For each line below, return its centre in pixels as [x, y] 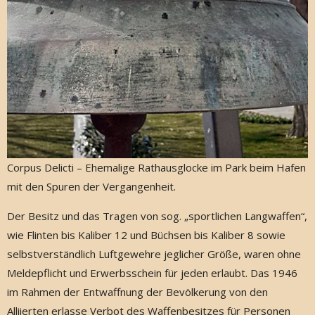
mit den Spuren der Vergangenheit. [91, 186]
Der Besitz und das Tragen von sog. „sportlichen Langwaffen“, [157, 216]
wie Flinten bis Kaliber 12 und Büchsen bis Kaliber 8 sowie [146, 234]
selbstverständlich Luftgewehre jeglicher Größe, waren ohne [154, 253]
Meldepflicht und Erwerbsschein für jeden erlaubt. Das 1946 [152, 272]
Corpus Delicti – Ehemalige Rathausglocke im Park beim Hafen [156, 167]
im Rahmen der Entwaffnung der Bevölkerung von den [137, 291]
